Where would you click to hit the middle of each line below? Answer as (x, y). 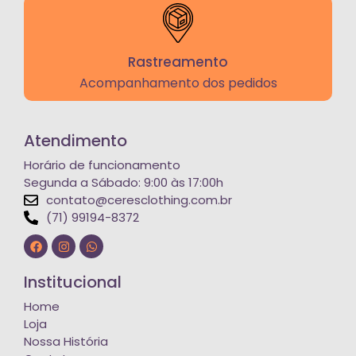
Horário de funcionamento (102, 165)
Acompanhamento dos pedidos (178, 83)
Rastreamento (178, 62)
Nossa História (66, 342)
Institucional (73, 282)
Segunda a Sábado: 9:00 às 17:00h (124, 183)
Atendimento (75, 141)
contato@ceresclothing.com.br (139, 200)
